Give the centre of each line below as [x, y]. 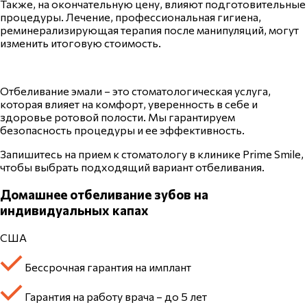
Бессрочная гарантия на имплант [107, 267]
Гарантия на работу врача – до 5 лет [115, 296]
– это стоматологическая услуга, [186, 91]
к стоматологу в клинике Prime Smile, [207, 154]
